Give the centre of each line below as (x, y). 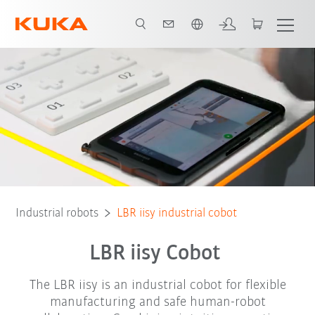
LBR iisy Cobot (157, 253)
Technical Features (119, 31)
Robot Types (199, 31)
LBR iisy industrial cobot (177, 213)
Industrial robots (57, 213)
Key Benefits (39, 31)
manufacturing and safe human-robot (157, 302)
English (51, 13)
